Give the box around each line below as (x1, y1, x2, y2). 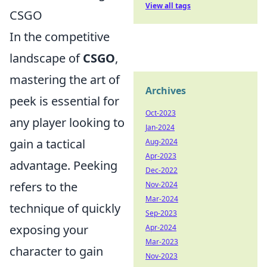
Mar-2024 (145, 194, 178, 204)
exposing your (10, 222, 88, 238)
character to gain (10, 243, 103, 260)
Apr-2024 (145, 222, 176, 232)
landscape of (10, 50, 83, 67)
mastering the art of (10, 72, 120, 88)
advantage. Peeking (10, 157, 117, 174)
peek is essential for (10, 93, 119, 110)
